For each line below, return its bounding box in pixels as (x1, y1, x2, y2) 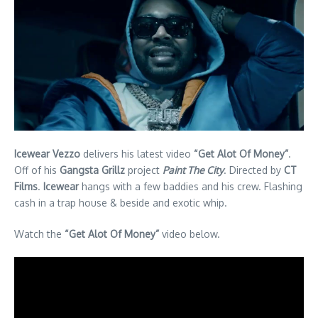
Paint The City (163, 163, 224, 176)
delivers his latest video (80, 147, 194, 160)
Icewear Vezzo (14, 147, 80, 160)
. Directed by (224, 163, 284, 176)
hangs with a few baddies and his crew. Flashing (79, 180, 302, 192)
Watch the (14, 227, 65, 240)
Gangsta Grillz (60, 163, 125, 176)
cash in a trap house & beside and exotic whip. (14, 196, 227, 209)
